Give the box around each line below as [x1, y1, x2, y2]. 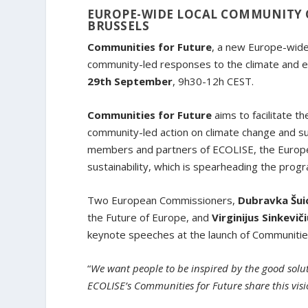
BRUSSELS [87, 18, 150, 34]
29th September [87, 74, 173, 89]
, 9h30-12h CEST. [173, 74, 257, 89]
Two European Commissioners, [87, 193, 236, 208]
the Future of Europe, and [87, 210, 212, 225]
